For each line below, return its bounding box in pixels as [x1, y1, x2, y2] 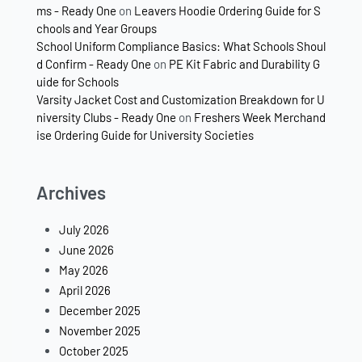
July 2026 [59, 222, 110, 238]
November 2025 [59, 323, 141, 339]
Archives [36, 180, 106, 204]
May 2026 [59, 263, 109, 278]
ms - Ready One [36, 2, 116, 18]
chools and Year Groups [36, 20, 157, 36]
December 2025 [59, 303, 141, 318]
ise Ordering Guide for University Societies [36, 127, 254, 142]
